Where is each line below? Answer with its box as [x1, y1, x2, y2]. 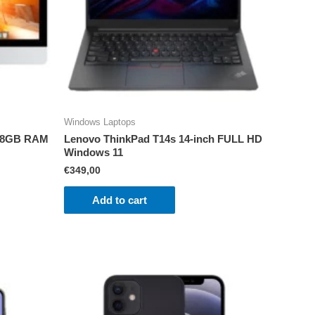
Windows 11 [64, 146, 123, 159]
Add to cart [92, 194, 147, 207]
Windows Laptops [64, 117, 136, 127]
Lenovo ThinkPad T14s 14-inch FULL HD [64, 133, 262, 146]
